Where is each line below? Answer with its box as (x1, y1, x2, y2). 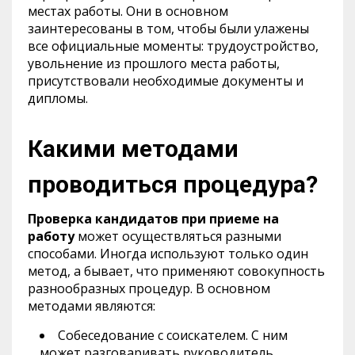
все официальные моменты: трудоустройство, (28, 36, 319, 55)
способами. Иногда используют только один (28, 244, 308, 262)
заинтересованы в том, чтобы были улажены (28, 19, 309, 37)
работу (28, 227, 78, 245)
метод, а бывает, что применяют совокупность (28, 261, 325, 280)
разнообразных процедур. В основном (28, 279, 270, 297)
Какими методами (28, 134, 239, 162)
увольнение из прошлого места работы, (28, 54, 280, 72)
